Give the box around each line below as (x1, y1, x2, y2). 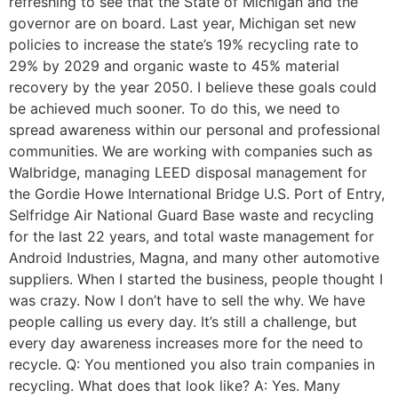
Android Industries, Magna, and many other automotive (9, 249, 379, 267)
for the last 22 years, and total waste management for (9, 227, 374, 246)
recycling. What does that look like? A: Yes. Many (9, 377, 340, 395)
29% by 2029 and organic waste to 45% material (9, 57, 339, 76)
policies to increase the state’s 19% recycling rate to (9, 36, 359, 54)
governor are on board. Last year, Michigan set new (9, 14, 356, 33)
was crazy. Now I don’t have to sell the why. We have (9, 291, 365, 310)
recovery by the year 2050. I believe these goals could (9, 78, 377, 97)
